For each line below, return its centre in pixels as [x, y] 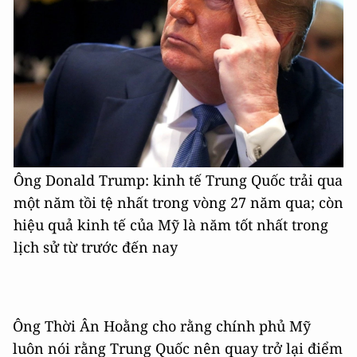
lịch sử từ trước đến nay [96, 247]
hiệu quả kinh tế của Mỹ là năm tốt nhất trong [171, 225]
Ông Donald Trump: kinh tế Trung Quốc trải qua [178, 180]
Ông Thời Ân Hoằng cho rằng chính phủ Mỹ [162, 326]
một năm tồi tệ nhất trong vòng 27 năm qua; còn [178, 202]
